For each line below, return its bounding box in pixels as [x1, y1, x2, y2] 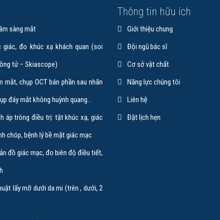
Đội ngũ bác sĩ [127, 42, 167, 51]
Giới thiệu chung [127, 25, 173, 33]
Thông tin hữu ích [117, 5, 191, 18]
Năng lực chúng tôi [127, 78, 180, 86]
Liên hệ [127, 95, 147, 104]
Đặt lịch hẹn [127, 113, 161, 122]
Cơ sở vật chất [127, 60, 169, 69]
